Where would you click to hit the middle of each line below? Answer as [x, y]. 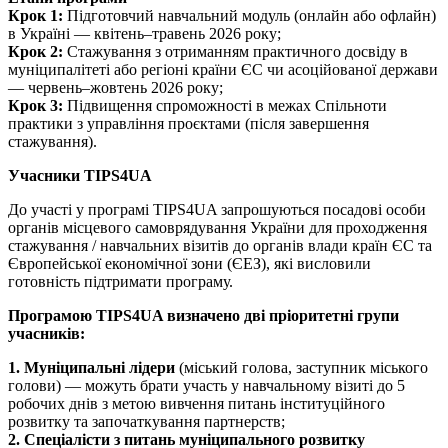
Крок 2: [35, 52]
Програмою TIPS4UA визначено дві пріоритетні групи [203, 316]
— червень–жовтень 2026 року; [115, 88]
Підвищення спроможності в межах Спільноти [225, 106]
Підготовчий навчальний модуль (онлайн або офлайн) [249, 16]
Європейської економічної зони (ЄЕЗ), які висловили [189, 264]
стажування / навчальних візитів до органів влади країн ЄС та [220, 246]
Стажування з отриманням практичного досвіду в [235, 52]
